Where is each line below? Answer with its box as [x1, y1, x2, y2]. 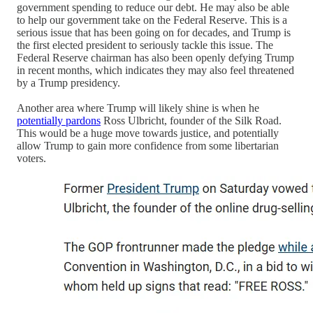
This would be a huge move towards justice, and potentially [17, 127, 279, 140]
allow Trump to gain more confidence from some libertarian [17, 140, 279, 152]
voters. [17, 152, 46, 165]
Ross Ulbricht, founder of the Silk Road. [101, 115, 282, 127]
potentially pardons [17, 115, 101, 127]
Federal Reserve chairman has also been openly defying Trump [17, 52, 294, 64]
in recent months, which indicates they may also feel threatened [17, 64, 294, 77]
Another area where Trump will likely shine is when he [17, 102, 259, 115]
